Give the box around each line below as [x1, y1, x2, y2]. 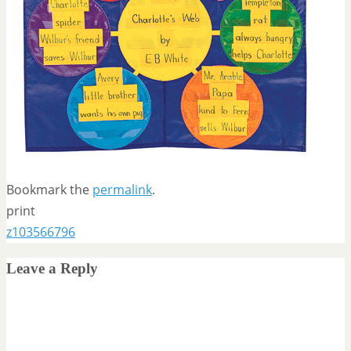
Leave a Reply [6, 259, 98, 277]
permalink [92, 180, 152, 198]
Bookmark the [6, 180, 92, 198]
